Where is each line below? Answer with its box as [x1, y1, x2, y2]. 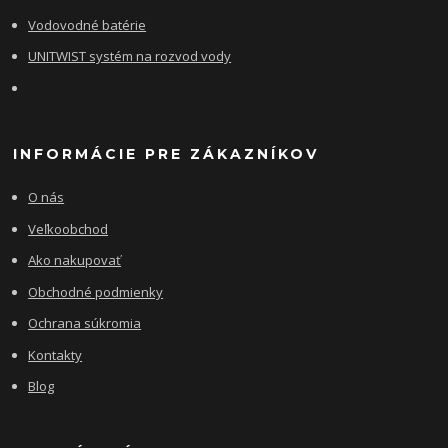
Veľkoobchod [28, 219, 109, 238]
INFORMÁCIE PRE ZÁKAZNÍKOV [13, 145, 320, 164]
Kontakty [28, 345, 83, 364]
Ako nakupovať [28, 251, 122, 270]
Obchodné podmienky [28, 282, 164, 301]
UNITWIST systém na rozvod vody [28, 47, 232, 66]
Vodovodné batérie [28, 15, 147, 34]
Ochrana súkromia [28, 314, 142, 333]
